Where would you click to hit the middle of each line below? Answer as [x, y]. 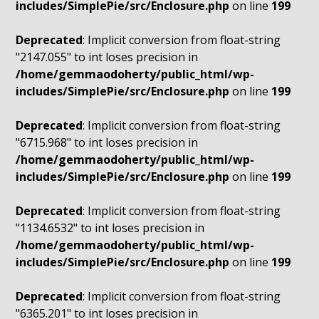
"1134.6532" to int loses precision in [110, 228]
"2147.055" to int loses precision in [107, 57]
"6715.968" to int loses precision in [107, 142]
